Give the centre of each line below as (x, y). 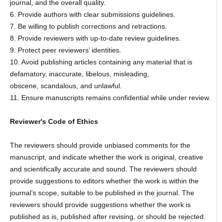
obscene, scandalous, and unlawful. (66, 86)
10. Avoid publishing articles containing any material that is (101, 62)
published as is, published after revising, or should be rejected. (108, 217)
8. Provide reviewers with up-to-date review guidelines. (95, 38)
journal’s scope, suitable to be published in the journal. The (102, 193)
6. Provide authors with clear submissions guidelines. (92, 15)
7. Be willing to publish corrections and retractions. (88, 27)
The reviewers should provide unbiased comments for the (100, 145)
